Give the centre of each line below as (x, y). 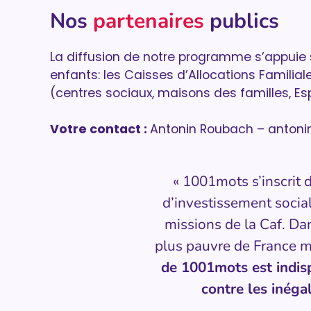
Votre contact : (100, 129)
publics (242, 21)
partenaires (149, 21)
